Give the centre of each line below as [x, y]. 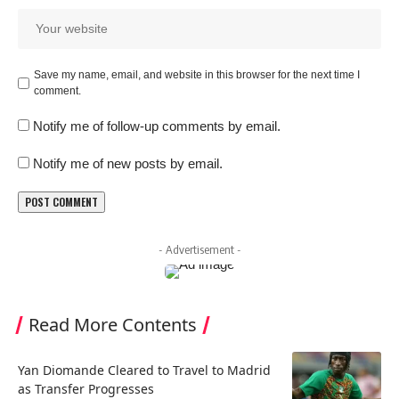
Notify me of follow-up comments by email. [157, 126]
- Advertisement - [199, 250]
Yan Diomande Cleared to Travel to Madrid [144, 370]
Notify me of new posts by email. [128, 164]
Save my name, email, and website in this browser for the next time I [197, 75]
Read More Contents [113, 325]
